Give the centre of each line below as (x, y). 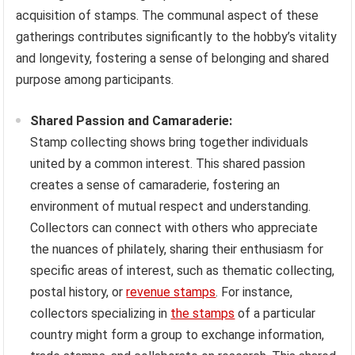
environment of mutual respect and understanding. (171, 207)
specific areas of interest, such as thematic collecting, (183, 271)
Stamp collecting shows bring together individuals (170, 143)
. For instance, (254, 292)
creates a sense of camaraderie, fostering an (155, 185)
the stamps (203, 314)
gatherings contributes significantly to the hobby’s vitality (177, 37)
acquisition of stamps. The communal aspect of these (168, 16)
